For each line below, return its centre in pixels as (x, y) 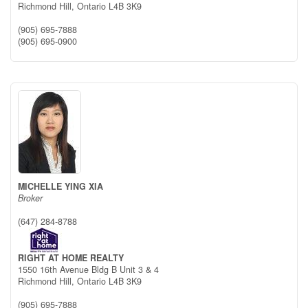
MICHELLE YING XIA (60, 186)
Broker (30, 198)
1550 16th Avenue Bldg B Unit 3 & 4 (88, 269)
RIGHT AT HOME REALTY (71, 258)
